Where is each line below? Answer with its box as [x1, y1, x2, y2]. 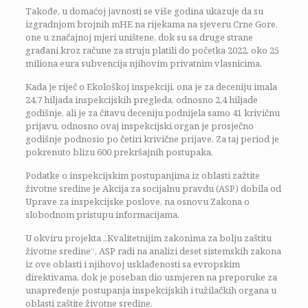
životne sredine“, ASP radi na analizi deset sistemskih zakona [25, 244, 281, 257]
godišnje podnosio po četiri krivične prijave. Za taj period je [25, 132, 279, 145]
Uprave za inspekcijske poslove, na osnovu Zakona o [25, 195, 250, 208]
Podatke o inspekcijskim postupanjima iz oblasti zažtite [25, 168, 260, 181]
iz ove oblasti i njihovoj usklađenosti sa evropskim [25, 257, 240, 270]
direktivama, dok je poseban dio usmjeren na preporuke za [25, 270, 277, 283]
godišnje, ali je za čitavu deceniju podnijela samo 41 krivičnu [25, 106, 280, 119]
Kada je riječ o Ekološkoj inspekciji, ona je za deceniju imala [25, 80, 277, 93]
